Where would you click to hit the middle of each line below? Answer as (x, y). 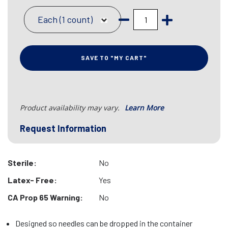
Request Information (63, 128)
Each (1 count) (65, 19)
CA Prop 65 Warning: (45, 197)
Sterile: (22, 163)
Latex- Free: (32, 180)
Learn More (144, 108)
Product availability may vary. (71, 108)
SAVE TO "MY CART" (114, 58)
